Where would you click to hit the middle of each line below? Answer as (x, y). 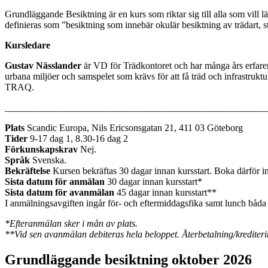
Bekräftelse (28, 170)
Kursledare (28, 45)
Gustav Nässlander (43, 65)
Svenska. (48, 160)
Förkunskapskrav (41, 149)
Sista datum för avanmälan (60, 192)
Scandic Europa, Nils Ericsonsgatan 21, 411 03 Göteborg (134, 127)
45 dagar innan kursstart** (165, 192)
